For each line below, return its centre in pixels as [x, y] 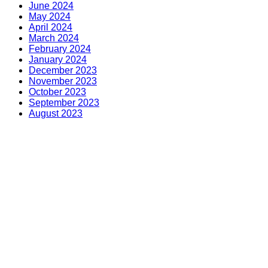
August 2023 [56, 113]
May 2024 [50, 16]
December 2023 [63, 70]
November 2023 [63, 81]
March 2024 [54, 38]
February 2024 [60, 48]
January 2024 [58, 59]
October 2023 [57, 92]
